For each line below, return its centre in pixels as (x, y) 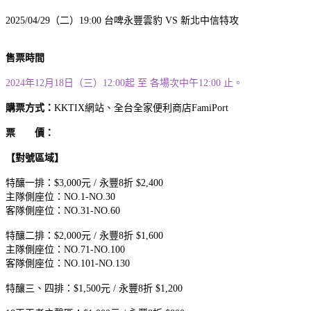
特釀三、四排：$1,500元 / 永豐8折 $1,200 (94, 288)
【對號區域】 (35, 158)
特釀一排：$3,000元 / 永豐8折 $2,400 (84, 183)
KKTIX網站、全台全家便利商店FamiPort (141, 108)
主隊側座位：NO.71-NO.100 (65, 249)
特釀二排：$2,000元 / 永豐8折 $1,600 (84, 235)
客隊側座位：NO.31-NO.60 (63, 210)
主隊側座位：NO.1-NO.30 (60, 196)
